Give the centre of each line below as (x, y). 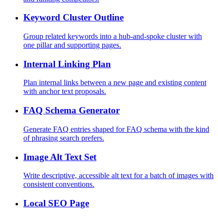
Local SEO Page (56, 203)
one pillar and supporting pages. (72, 45)
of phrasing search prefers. (64, 138)
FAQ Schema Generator (72, 110)
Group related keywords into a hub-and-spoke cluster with (113, 36)
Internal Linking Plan (67, 64)
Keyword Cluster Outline (73, 18)
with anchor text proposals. (65, 91)
